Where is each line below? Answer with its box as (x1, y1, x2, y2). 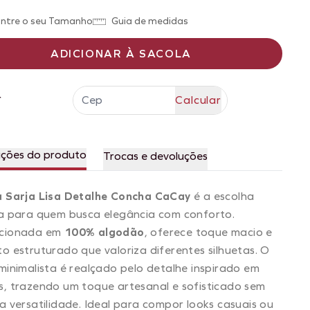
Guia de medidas (111, 15, 188, 27)
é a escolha (190, 190, 255, 203)
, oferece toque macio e (144, 226, 273, 239)
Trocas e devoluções (103, 149, 208, 163)
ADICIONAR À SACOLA (51, 46, 192, 60)
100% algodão (64, 226, 145, 239)
